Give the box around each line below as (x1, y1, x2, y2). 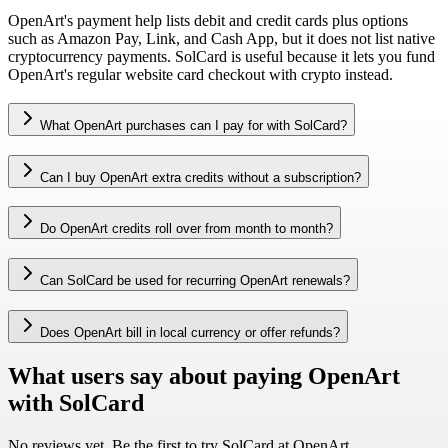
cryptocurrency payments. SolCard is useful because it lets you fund (8, 48, 435, 66)
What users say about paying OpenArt (8, 362, 400, 389)
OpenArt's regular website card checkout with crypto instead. (8, 66, 393, 84)
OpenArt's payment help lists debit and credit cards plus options (8, 12, 408, 30)
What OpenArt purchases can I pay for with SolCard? (40, 117, 347, 133)
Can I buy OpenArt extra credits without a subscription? (40, 169, 361, 185)
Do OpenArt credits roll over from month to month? (40, 221, 333, 237)
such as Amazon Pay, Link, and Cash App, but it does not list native (8, 30, 435, 48)
